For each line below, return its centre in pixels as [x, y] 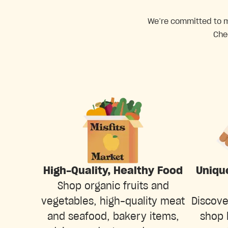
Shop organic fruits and [113, 186]
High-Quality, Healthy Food [113, 171]
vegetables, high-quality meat [113, 201]
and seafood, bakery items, [113, 217]
